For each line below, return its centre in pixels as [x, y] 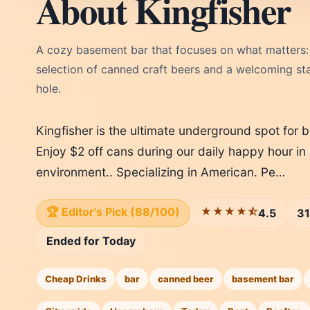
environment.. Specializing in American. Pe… [161, 172]
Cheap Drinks [76, 279]
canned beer [186, 279]
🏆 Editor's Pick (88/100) [113, 211]
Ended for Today [91, 241]
